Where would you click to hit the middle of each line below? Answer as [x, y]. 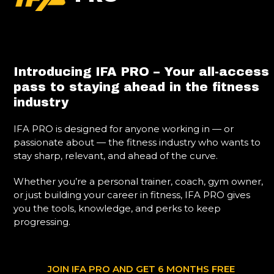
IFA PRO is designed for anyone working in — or [124, 129]
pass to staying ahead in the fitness [137, 87]
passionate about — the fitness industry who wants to [137, 142]
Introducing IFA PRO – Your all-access [142, 72]
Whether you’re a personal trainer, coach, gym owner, [139, 181]
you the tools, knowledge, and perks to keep [117, 208]
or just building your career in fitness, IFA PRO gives [132, 195]
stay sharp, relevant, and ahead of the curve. [116, 156]
